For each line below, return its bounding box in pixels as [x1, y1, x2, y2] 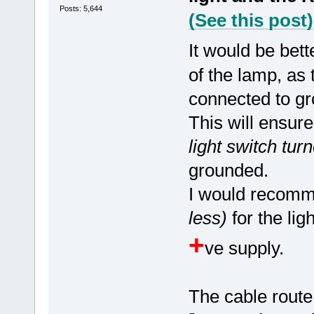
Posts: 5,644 [59, 4, 102, 13]
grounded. [188, 160, 268, 182]
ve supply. [204, 238, 284, 259]
